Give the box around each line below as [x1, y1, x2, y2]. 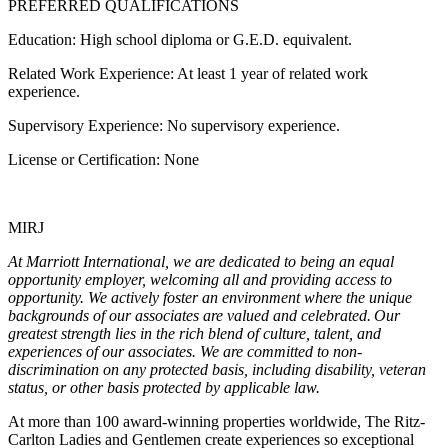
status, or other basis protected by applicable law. [8, 379, 320, 397]
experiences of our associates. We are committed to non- [8, 343, 362, 361]
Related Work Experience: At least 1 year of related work [8, 65, 368, 83]
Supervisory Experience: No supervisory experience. [8, 117, 340, 135]
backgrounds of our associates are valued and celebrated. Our [8, 307, 400, 325]
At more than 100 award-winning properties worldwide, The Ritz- [8, 413, 425, 431]
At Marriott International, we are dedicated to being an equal [8, 253, 394, 271]
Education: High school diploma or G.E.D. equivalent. [8, 31, 352, 49]
